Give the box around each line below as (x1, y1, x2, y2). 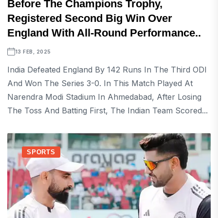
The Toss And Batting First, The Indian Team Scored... (7, 106, 208, 115)
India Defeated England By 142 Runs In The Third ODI (7, 65, 207, 74)
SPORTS (27, 148, 55, 156)
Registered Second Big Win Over (7, 12, 172, 24)
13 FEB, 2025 (15, 49, 51, 54)
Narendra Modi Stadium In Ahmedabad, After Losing (7, 92, 201, 102)
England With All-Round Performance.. (7, 27, 201, 39)
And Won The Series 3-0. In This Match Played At (7, 78, 193, 88)
